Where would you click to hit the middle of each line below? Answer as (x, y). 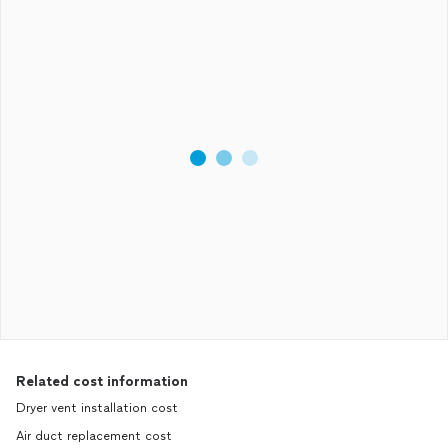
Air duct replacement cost (94, 436)
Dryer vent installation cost (97, 408)
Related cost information (102, 381)
